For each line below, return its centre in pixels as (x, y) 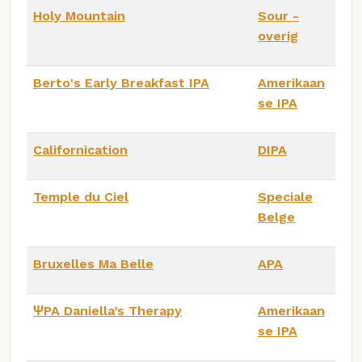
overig (278, 36)
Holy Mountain (79, 16)
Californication (80, 150)
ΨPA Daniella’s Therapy (107, 311)
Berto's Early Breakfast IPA (121, 83)
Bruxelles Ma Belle (93, 264)
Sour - (278, 16)
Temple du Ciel (81, 197)
